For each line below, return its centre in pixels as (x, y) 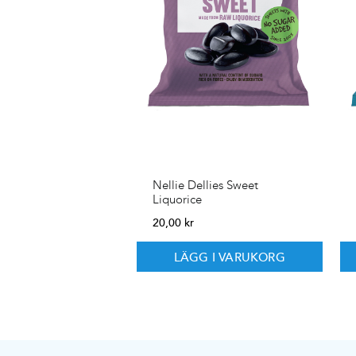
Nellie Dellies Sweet (205, 186)
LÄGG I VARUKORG (229, 257)
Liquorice (177, 200)
